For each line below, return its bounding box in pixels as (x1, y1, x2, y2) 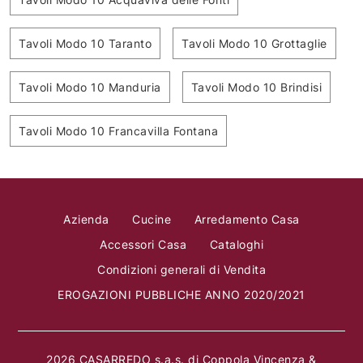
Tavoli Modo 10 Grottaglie (181, 36, 327, 50)
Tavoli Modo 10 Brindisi (190, 79, 322, 94)
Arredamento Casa (194, 211, 300, 226)
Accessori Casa (100, 237, 186, 251)
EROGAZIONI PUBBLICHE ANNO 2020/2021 (58, 287, 305, 301)
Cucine (132, 211, 172, 226)
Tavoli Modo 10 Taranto (19, 36, 152, 50)
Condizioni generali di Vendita (97, 262, 266, 276)
